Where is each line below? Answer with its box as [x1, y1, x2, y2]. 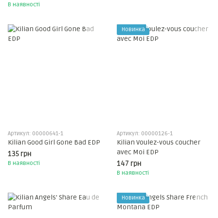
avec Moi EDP [117, 148, 159, 156]
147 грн [117, 160, 142, 168]
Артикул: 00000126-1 [117, 130, 173, 137]
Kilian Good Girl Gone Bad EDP [8, 138, 100, 146]
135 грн [8, 150, 32, 158]
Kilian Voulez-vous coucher [117, 138, 200, 146]
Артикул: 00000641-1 [8, 130, 63, 137]
